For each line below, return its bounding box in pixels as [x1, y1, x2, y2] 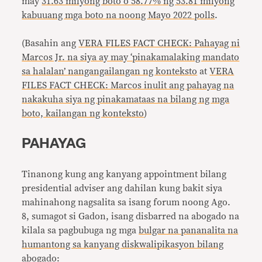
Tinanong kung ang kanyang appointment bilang [22, 170, 227, 179]
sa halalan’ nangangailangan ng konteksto [22, 67, 198, 76]
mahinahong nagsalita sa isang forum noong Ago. [22, 198, 231, 207]
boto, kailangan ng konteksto [22, 109, 144, 118]
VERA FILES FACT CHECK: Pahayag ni [78, 39, 240, 48]
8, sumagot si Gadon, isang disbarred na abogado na [22, 212, 240, 221]
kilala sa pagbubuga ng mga [22, 226, 139, 235]
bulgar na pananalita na [139, 226, 239, 235]
